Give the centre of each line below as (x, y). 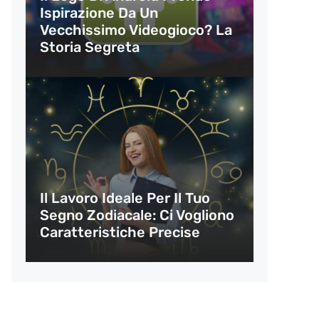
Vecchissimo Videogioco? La (136, 30)
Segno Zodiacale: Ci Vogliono (137, 215)
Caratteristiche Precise (120, 232)
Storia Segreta (90, 47)
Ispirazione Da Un (99, 13)
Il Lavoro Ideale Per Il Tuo (125, 198)
